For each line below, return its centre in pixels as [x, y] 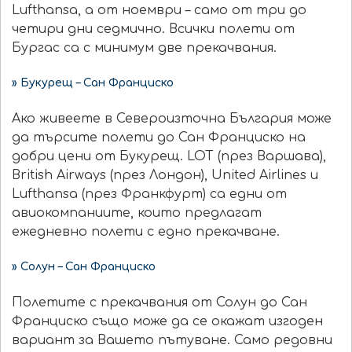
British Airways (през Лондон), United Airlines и [165, 176]
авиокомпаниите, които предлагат [137, 213]
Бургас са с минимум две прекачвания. [144, 48]
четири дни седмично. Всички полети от [153, 29]
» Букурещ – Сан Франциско [93, 83]
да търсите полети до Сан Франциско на [159, 138]
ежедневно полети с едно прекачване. [146, 232]
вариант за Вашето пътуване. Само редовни [172, 341]
